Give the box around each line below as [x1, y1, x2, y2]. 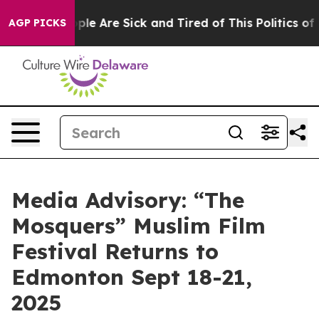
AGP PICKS [9, 16, 66, 29]
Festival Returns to [11, 238, 219, 265]
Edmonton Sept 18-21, [11, 263, 252, 291]
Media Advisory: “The [11, 187, 244, 214]
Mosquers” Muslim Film [11, 212, 266, 239]
